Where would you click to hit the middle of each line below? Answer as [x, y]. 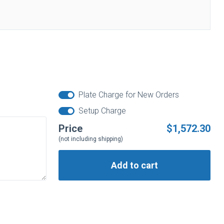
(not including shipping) [90, 139]
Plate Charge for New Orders [128, 94]
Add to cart [134, 165]
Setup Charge [102, 110]
